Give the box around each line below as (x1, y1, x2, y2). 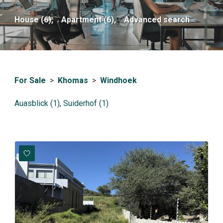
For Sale (14, 76, 46, 86)
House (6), (14, 15, 53, 25)
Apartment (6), (61, 15, 116, 25)
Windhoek (100, 76, 137, 86)
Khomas (58, 76, 88, 86)
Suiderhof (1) (63, 99, 109, 109)
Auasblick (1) (14, 99, 60, 109)
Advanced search (124, 15, 190, 25)
